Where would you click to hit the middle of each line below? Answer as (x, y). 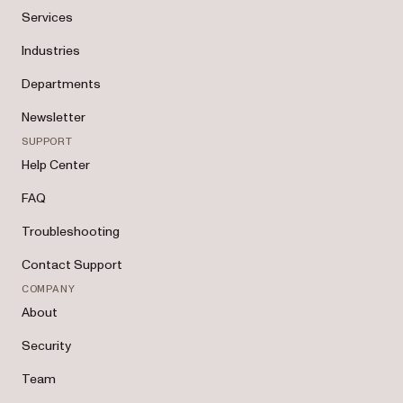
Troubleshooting (71, 232)
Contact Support (72, 265)
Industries (51, 51)
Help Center (56, 165)
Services (47, 18)
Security (46, 346)
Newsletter (54, 117)
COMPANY (49, 289)
